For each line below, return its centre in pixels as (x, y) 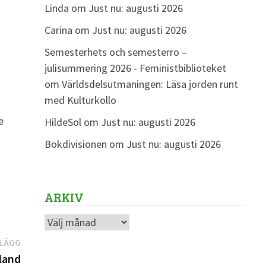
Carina (58, 30)
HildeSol (63, 122)
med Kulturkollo (80, 100)
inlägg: (35, 258)
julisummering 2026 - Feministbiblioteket (135, 68)
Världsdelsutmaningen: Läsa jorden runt (150, 84)
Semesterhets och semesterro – (115, 52)
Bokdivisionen (75, 144)
